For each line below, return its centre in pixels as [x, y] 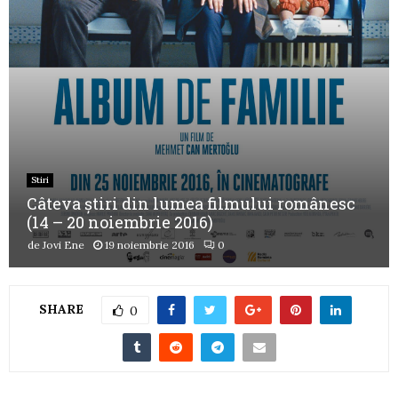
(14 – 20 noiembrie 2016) [120, 223]
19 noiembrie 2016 [150, 245]
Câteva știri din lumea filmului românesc [191, 204]
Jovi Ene [64, 245]
